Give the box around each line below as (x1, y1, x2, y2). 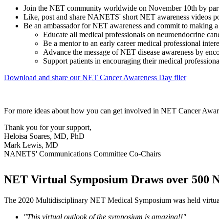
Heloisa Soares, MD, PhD (4, 131, 85, 140)
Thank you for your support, (4, 123, 91, 131)
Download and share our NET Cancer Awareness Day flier (4, 73, 186, 82)
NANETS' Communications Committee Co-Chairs (4, 149, 161, 158)
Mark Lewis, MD (4, 140, 58, 149)
